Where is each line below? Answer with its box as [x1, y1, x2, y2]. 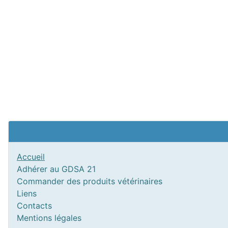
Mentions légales [17, 213, 81, 223]
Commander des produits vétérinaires [17, 176, 162, 186]
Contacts [17, 201, 52, 211]
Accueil [17, 152, 45, 162]
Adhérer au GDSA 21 [17, 164, 96, 174]
